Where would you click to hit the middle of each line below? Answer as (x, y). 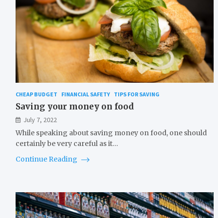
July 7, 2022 (40, 120)
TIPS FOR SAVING (137, 94)
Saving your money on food (75, 107)
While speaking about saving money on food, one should (111, 133)
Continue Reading (47, 159)
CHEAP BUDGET (36, 94)
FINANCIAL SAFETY (86, 94)
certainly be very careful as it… (67, 144)
